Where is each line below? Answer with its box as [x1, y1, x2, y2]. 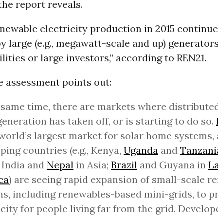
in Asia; [73, 159, 111, 171]
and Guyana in [137, 159, 208, 171]
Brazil [110, 159, 137, 171]
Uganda [123, 144, 158, 156]
